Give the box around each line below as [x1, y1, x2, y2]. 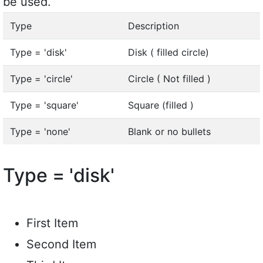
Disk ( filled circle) [128, 46, 209, 58]
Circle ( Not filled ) [128, 72, 211, 85]
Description [128, 19, 179, 32]
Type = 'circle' [10, 72, 73, 85]
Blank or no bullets [128, 125, 211, 137]
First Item [26, 215, 78, 230]
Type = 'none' [10, 125, 70, 137]
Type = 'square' [10, 99, 79, 111]
